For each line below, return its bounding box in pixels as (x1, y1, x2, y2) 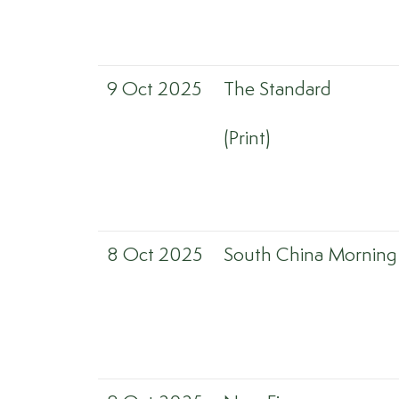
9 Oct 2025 (107, 80, 201, 100)
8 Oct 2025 (107, 246, 202, 265)
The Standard (224, 80, 331, 100)
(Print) (224, 129, 270, 149)
